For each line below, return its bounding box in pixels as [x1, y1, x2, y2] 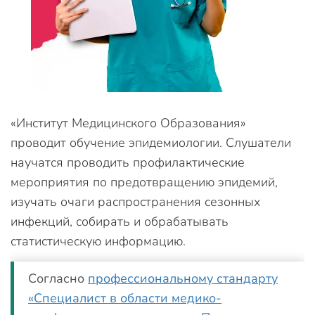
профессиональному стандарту [88, 270, 278, 287]
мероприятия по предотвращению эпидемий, [11, 174, 278, 191]
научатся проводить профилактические [11, 154, 245, 171]
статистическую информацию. [11, 233, 186, 250]
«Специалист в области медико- [28, 290, 221, 307]
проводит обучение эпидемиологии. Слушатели [11, 134, 291, 151]
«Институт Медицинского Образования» [11, 115, 246, 131]
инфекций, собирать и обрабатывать [11, 213, 229, 230]
